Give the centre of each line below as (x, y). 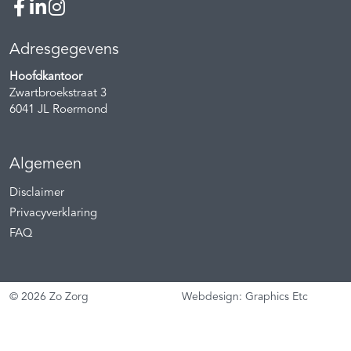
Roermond (80, 110)
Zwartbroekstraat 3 (58, 93)
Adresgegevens (64, 50)
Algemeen (45, 164)
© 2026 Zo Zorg (49, 297)
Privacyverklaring (53, 213)
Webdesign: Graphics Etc (244, 297)
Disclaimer (37, 193)
